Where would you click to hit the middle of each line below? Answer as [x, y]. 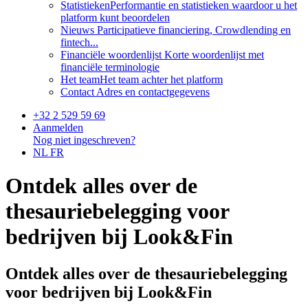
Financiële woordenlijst [111, 55]
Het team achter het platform [161, 79]
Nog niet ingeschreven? [84, 140]
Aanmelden [58, 128]
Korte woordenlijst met [213, 55]
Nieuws [77, 30]
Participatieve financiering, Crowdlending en [192, 30]
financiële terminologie [110, 67]
